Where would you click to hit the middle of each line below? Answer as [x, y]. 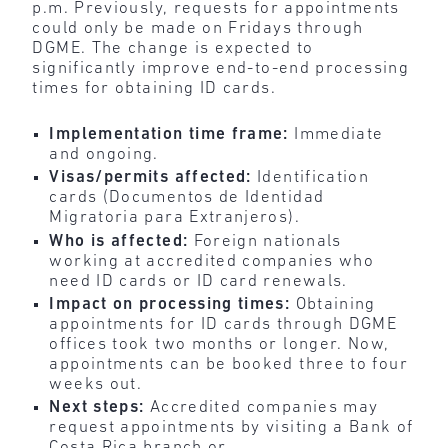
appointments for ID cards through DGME [223, 324]
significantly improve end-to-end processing [220, 69]
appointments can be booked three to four [228, 364]
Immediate [336, 134]
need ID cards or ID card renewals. [198, 281]
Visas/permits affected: [153, 178]
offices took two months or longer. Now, [219, 344]
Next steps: [99, 408]
